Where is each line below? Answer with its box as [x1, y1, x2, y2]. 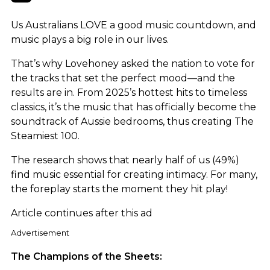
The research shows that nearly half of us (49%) [11, 154, 239, 166]
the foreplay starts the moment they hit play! [11, 183, 228, 195]
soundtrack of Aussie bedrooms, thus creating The [11, 115, 254, 127]
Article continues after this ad [11, 207, 152, 219]
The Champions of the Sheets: [11, 250, 162, 262]
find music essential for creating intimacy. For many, [11, 168, 257, 180]
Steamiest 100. [11, 130, 80, 142]
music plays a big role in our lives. [11, 33, 169, 45]
